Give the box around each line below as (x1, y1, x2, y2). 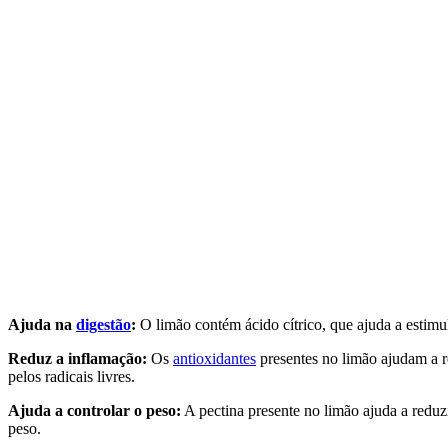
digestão (76, 316, 131, 334)
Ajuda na (8, 316, 76, 334)
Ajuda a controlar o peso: (8, 402, 181, 420)
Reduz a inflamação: (8, 350, 147, 368)
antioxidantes (173, 350, 256, 368)
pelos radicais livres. (8, 368, 135, 386)
